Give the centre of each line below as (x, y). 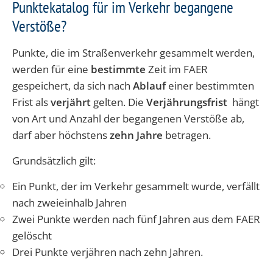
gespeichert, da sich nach (73, 85)
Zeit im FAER (178, 69)
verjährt (72, 102)
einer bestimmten (211, 85)
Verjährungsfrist (189, 102)
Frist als (31, 102)
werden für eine (51, 69)
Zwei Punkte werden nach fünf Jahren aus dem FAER (136, 219)
